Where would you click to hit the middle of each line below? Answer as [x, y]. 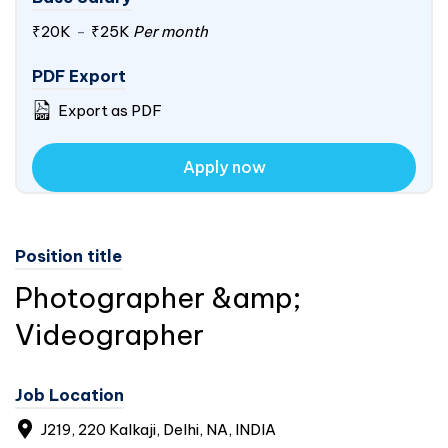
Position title [68, 256]
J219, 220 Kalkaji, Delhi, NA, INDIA [157, 429]
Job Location [69, 395]
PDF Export [79, 76]
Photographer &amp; [158, 297]
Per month [169, 31]
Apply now [224, 167]
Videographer [109, 334]
